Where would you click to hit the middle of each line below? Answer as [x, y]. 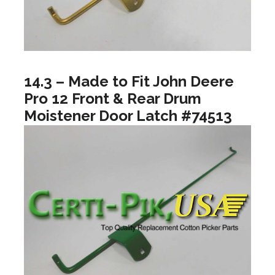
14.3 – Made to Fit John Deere [129, 81]
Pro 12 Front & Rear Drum [113, 98]
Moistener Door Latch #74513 [128, 115]
